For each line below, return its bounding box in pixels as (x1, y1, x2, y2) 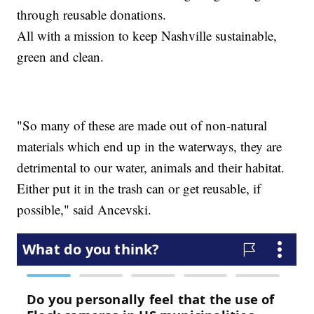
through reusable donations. (17, 5, 167, 23)
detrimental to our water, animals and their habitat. (17, 158, 285, 176)
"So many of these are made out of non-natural (17, 116, 268, 134)
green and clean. (17, 47, 104, 65)
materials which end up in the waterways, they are (17, 137, 282, 155)
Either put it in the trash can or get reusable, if (17, 179, 261, 197)
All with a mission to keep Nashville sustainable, (17, 26, 278, 44)
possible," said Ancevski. (17, 200, 152, 218)
